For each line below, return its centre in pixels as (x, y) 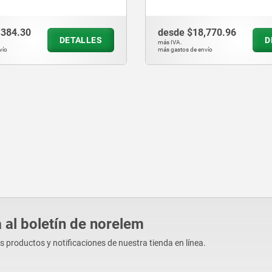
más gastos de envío (185, 50)
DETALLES (80, 40)
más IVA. (170, 42)
